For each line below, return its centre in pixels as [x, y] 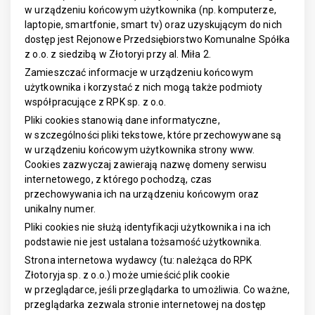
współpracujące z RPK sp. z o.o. [96, 102]
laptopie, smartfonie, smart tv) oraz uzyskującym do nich [153, 25]
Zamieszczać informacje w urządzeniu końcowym [139, 72]
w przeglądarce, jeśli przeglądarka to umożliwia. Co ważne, [157, 290]
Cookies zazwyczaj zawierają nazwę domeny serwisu [146, 165]
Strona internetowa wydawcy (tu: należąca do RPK [139, 260]
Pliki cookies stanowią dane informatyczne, [122, 120]
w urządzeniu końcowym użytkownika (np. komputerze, [150, 10]
